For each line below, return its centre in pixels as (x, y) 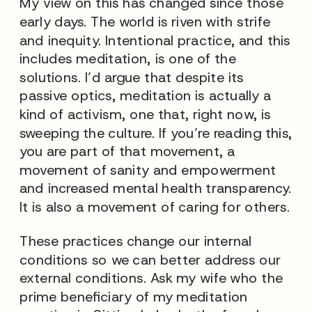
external (46, 278)
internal (228, 241)
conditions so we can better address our (150, 259)
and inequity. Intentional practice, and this (155, 40)
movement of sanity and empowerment (148, 169)
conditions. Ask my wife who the (177, 278)
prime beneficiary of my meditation (134, 296)
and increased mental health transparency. (156, 188)
